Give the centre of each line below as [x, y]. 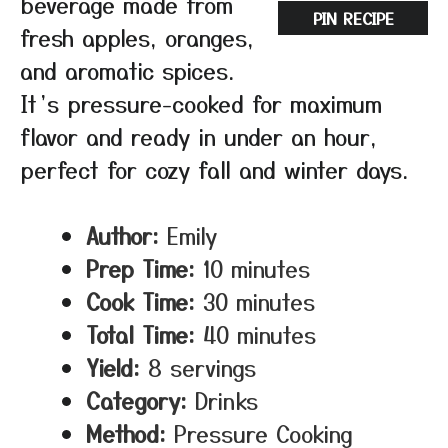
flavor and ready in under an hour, [198, 136]
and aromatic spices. [127, 70]
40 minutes [259, 334]
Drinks [226, 400]
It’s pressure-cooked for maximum [201, 103]
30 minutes [259, 301]
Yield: [113, 367]
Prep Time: [140, 268]
